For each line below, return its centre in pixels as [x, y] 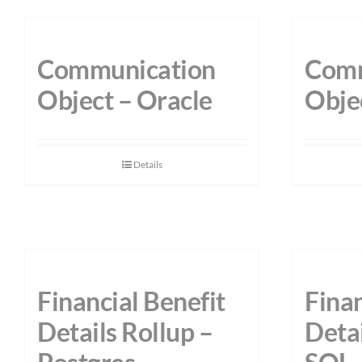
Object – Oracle [125, 100]
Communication [126, 69]
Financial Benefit [131, 301]
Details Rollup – [125, 332]
